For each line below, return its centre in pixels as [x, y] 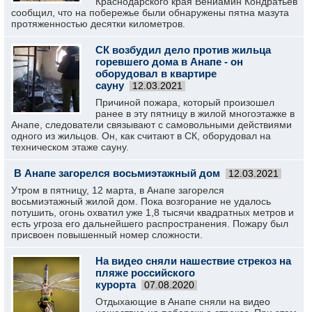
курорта [116, 284]
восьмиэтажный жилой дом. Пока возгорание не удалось [141, 201]
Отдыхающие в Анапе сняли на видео [183, 302]
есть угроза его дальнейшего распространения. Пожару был [150, 224]
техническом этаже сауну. [70, 147]
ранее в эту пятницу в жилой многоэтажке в [195, 114]
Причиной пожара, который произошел [185, 102]
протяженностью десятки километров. [98, 24]
